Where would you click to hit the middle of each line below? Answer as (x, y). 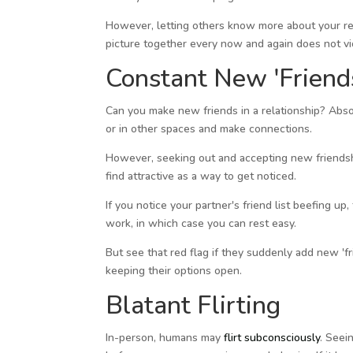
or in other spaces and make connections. (209, 128)
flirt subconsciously (272, 337)
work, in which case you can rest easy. (201, 223)
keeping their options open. (174, 270)
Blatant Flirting (193, 305)
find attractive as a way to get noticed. (201, 176)
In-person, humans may (165, 337)
